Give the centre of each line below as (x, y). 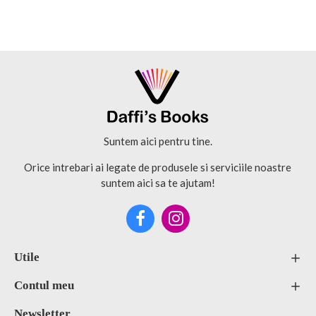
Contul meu (44, 285)
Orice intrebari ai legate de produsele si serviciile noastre (158, 167)
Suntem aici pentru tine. (158, 141)
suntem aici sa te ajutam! (158, 182)
